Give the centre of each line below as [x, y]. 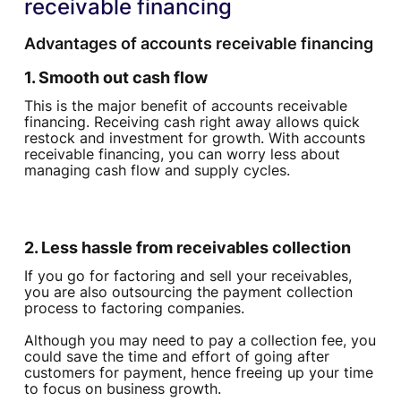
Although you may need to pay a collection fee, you [200, 341]
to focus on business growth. [122, 389]
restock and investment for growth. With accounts [194, 138]
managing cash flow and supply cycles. [157, 171]
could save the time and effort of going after [176, 357]
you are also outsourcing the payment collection [188, 292]
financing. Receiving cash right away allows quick [192, 122]
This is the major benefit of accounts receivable [185, 106]
